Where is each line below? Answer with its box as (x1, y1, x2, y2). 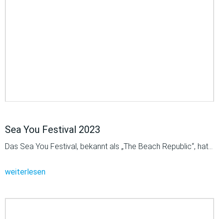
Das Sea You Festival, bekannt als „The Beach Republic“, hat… (5, 141, 213, 151)
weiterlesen (5, 167, 45, 176)
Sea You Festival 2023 (5, 123, 100, 135)
